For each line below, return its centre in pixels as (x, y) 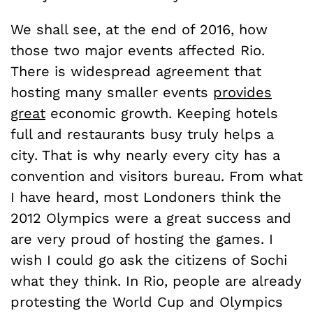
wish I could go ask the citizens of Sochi (149, 260)
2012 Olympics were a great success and (151, 218)
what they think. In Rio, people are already (156, 281)
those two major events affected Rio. (138, 50)
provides (242, 92)
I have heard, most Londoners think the (146, 197)
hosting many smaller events (112, 92)
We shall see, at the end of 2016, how (139, 29)
